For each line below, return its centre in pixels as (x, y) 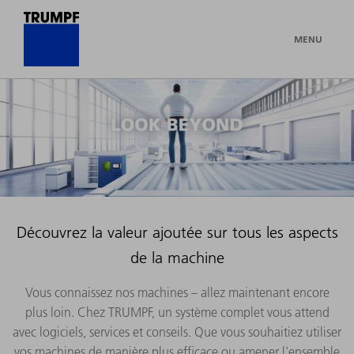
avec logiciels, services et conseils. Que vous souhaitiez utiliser (177, 331)
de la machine (177, 257)
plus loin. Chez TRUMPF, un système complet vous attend (177, 312)
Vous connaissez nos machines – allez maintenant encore (177, 292)
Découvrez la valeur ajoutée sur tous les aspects (177, 232)
